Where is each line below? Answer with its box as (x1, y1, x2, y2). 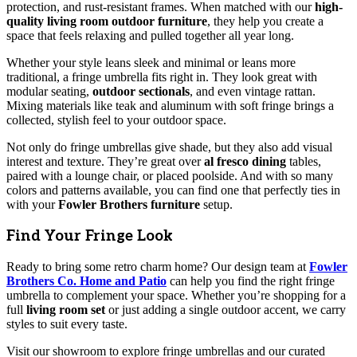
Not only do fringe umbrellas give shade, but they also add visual (6, 139, 332, 154)
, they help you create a (207, 14, 324, 28)
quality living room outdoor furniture (6, 14, 207, 28)
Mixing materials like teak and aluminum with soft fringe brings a (6, 98, 334, 112)
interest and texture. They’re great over (6, 154, 204, 168)
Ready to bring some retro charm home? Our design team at (6, 260, 309, 274)
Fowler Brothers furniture (58, 197, 200, 211)
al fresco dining (204, 154, 286, 168)
